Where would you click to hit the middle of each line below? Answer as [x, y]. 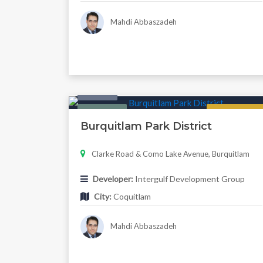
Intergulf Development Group [189, 179]
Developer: [113, 179]
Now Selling [236, 113]
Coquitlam [131, 197]
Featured [102, 113]
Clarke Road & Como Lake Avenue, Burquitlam [171, 154]
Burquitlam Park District [146, 127]
